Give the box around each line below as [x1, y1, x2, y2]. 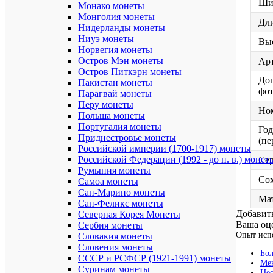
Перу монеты [78, 99, 133, 110]
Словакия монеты [78, 231, 152, 241]
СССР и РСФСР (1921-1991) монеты [78, 253, 231, 263]
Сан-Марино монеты [78, 187, 165, 197]
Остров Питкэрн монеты [78, 66, 182, 77]
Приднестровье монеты [78, 132, 176, 143]
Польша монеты [78, 110, 145, 121]
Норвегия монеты [78, 44, 152, 55]
